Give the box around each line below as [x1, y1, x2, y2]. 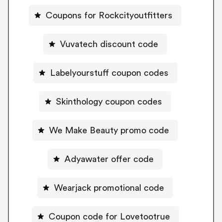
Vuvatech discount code [60, 39, 158, 49]
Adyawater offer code [64, 154, 154, 164]
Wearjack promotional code [54, 183, 164, 192]
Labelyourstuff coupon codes [50, 68, 168, 77]
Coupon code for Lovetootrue [48, 212, 170, 221]
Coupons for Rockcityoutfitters [46, 10, 172, 20]
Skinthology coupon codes [56, 97, 162, 106]
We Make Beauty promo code [49, 125, 169, 135]
